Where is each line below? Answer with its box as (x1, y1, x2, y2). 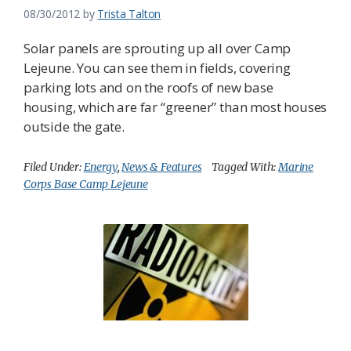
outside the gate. (24, 118, 125, 136)
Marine (278, 160, 313, 175)
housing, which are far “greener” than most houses (24, 98, 327, 117)
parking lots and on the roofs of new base (24, 78, 273, 97)
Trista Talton (97, 6, 161, 22)
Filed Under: (24, 160, 84, 175)
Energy (83, 160, 118, 175)
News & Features (121, 160, 202, 175)
